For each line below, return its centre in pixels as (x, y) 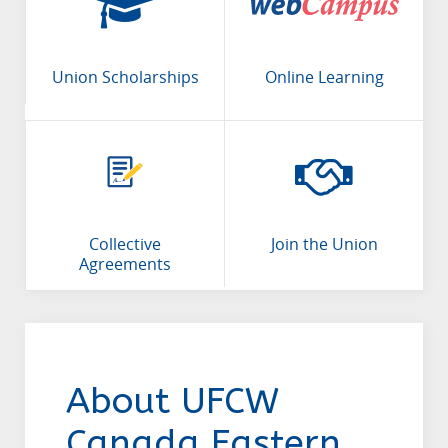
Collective (125, 245)
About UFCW (172, 401)
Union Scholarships (125, 78)
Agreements (125, 265)
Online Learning (324, 78)
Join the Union (324, 245)
